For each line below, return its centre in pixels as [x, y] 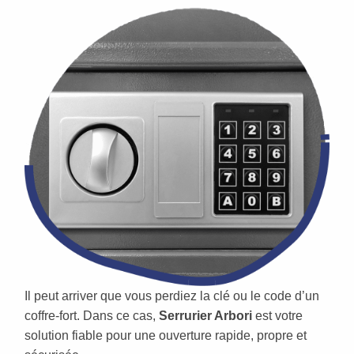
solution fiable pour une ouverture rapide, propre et [166, 336]
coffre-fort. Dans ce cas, [92, 316]
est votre [277, 316]
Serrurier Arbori [205, 316]
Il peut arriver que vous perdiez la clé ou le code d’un [172, 296]
